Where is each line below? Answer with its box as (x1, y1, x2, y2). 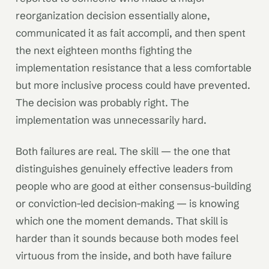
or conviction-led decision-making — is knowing (16, 196, 239, 210)
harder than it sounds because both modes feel (16, 231, 238, 244)
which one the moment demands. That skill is (16, 214, 228, 227)
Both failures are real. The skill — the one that (16, 144, 231, 157)
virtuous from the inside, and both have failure (16, 249, 232, 262)
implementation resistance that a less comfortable (16, 61, 252, 74)
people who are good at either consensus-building (16, 179, 251, 192)
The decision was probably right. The (16, 96, 189, 109)
